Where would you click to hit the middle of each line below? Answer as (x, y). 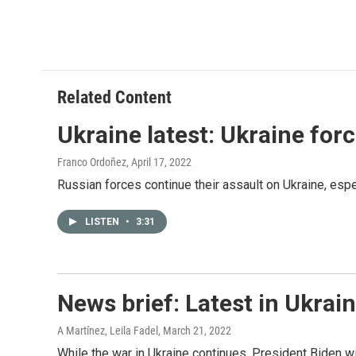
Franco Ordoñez (92, 162)
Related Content (114, 97)
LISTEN (103, 222)
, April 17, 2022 (159, 162)
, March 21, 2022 (195, 331)
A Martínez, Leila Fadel (108, 331)
